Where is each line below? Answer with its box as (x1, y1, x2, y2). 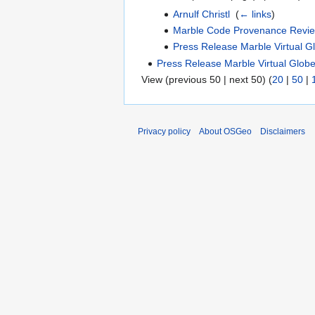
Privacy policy (138, 127, 191, 137)
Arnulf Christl (172, 8, 230, 20)
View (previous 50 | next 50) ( (141, 74, 272, 86)
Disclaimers (260, 127, 305, 137)
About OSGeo (199, 127, 252, 137)
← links (238, 8, 271, 20)
